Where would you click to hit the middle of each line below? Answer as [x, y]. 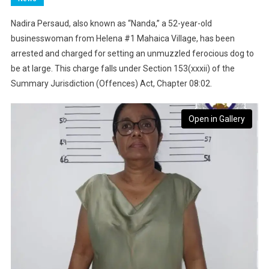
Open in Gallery [217, 119]
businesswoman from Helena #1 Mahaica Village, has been [122, 39]
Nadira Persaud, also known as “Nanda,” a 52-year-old [111, 24]
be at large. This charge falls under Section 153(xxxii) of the [122, 69]
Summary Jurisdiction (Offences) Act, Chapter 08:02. [111, 84]
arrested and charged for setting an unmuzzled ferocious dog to [132, 54]
